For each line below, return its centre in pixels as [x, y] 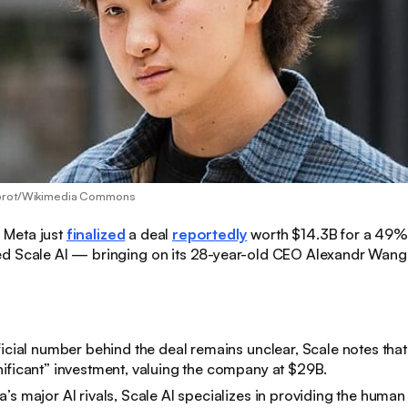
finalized [96, 235]
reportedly [210, 235]
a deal [149, 235]
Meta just [35, 235]
